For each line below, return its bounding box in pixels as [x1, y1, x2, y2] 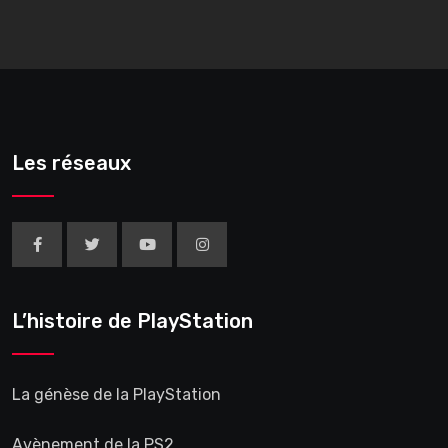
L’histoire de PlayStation [12, 308, 253, 333]
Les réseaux [12, 150, 131, 175]
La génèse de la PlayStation [12, 384, 221, 404]
